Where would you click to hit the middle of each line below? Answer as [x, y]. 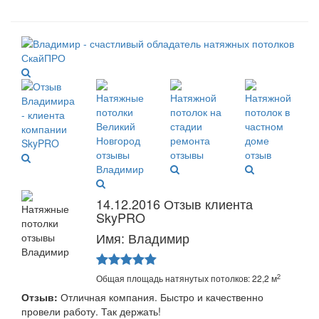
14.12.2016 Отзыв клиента [174, 204]
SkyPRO [120, 218]
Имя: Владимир [142, 238]
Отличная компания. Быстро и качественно [161, 297]
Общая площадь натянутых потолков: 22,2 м [186, 278]
